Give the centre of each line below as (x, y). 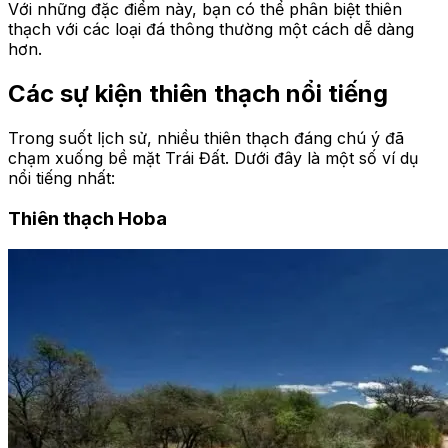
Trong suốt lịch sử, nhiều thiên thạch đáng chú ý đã (206, 138)
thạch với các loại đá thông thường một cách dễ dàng (211, 29)
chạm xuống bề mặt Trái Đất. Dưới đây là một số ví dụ (213, 158)
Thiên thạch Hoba (87, 218)
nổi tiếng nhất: (61, 178)
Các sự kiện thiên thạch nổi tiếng (198, 94)
